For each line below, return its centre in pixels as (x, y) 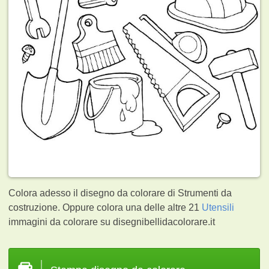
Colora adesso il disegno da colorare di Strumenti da (120, 193)
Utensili (218, 207)
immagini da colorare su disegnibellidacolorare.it (112, 222)
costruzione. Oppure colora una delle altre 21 (105, 207)
